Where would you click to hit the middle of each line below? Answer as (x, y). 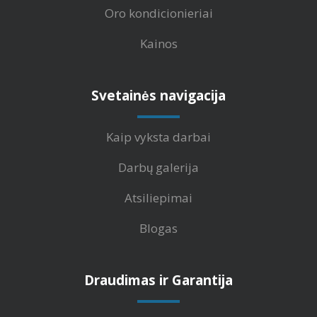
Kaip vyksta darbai (158, 137)
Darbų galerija (158, 167)
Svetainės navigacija (158, 95)
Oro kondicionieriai (158, 13)
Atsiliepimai (158, 197)
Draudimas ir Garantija (158, 280)
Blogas (158, 228)
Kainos (158, 43)
